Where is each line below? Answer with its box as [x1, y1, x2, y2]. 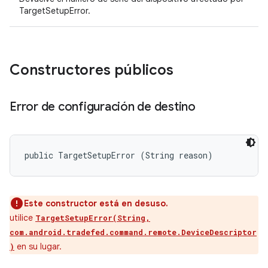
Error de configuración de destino [10, 99, 196, 114]
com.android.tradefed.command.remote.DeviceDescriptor [10, 227, 257, 237]
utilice [10, 212, 35, 223]
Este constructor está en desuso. [24, 198, 168, 209]
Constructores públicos [10, 61, 177, 79]
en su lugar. [14, 241, 62, 252]
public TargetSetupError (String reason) [25, 150, 213, 161]
